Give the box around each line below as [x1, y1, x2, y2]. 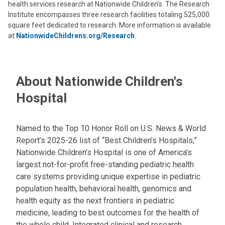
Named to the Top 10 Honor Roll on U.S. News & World [16, 124, 206, 133]
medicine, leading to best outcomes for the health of [16, 208, 199, 217]
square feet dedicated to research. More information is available [8, 21, 211, 29]
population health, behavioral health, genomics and [16, 184, 191, 193]
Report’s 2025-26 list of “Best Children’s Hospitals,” [16, 136, 197, 145]
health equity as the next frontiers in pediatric [16, 196, 174, 205]
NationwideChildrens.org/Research [16, 32, 135, 40]
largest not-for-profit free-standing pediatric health [16, 160, 194, 169]
